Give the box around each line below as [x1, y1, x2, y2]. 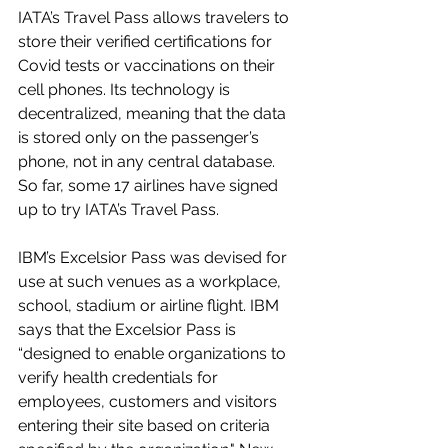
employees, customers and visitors [18, 392, 281, 412]
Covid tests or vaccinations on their [18, 56, 279, 76]
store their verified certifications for [18, 32, 276, 52]
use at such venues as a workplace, [18, 272, 285, 292]
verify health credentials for [18, 368, 222, 388]
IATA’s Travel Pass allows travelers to [18, 8, 293, 28]
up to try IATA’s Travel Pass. [18, 200, 219, 220]
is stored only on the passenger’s [18, 128, 263, 148]
